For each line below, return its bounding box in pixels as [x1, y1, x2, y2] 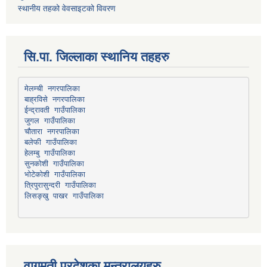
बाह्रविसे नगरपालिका [24, 94, 85, 104]
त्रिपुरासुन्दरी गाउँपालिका [24, 180, 96, 190]
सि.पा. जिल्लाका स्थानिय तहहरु [24, 49, 169, 65]
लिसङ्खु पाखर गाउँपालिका [24, 191, 104, 200]
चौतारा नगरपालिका [24, 126, 79, 136]
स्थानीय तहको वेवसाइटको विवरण [18, 4, 116, 14]
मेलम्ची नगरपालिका [24, 83, 80, 93]
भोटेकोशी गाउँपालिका [24, 169, 85, 179]
